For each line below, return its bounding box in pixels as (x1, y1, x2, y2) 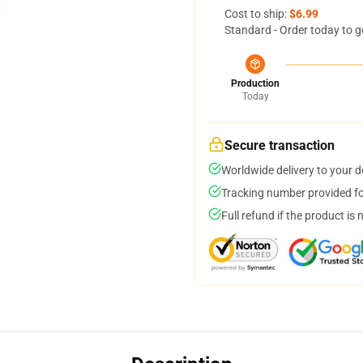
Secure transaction (224, 138, 335, 153)
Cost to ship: (224, 7, 289, 20)
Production (231, 78, 280, 89)
